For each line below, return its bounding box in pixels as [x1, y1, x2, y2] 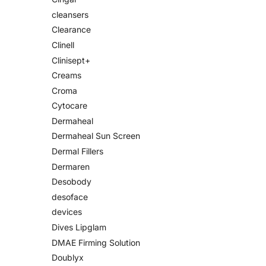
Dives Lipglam [52, 222, 106, 233]
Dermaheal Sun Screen [52, 131, 140, 141]
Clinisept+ [52, 55, 90, 65]
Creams [52, 70, 81, 81]
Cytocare [52, 100, 87, 111]
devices [52, 207, 82, 217]
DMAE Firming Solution [52, 237, 140, 248]
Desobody [52, 176, 91, 187]
